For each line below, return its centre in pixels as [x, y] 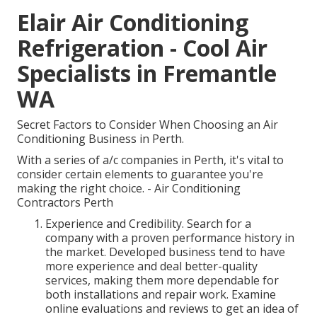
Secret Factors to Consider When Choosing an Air [148, 125]
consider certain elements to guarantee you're [140, 174]
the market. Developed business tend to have [165, 252]
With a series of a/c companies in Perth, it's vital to [150, 160]
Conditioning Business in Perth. [100, 139]
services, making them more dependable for [162, 281]
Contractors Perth [65, 203]
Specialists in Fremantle [147, 74]
